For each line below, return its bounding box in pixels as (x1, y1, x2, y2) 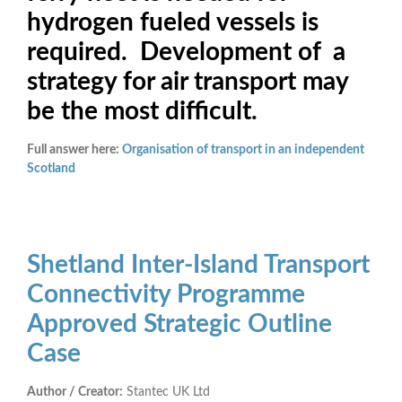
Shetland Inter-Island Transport (27, 251, 370, 277)
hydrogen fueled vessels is (27, 9, 319, 35)
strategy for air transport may (27, 68, 348, 94)
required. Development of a (27, 39, 345, 65)
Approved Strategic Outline (27, 310, 332, 336)
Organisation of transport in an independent (122, 143, 364, 156)
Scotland (27, 162, 75, 175)
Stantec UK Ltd (123, 385, 210, 398)
